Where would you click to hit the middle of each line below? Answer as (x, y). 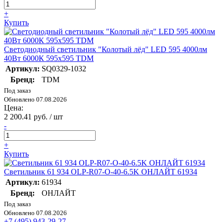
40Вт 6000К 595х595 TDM (49, 58)
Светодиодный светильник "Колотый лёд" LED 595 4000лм (106, 50)
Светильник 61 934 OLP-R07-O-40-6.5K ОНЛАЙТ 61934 (101, 172)
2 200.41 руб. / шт (33, 117)
